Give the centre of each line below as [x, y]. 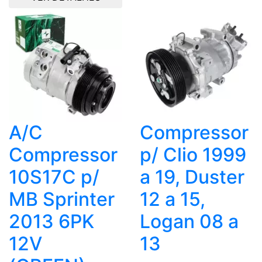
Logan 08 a [189, 221]
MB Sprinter [62, 199]
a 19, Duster [192, 177]
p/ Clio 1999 [193, 154]
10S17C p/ [54, 177]
